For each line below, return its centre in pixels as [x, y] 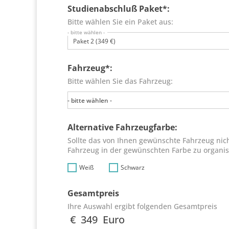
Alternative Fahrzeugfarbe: [122, 127]
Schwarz [133, 168]
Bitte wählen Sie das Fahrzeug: [120, 81]
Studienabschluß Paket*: [119, 8]
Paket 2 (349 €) [94, 41]
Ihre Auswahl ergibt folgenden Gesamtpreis [142, 206]
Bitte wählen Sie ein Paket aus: [120, 21]
